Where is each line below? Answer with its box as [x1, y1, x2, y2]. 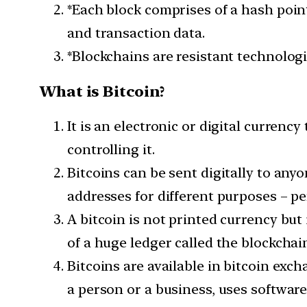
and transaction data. [67, 25, 205, 42]
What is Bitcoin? [40, 82, 169, 101]
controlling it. [67, 141, 155, 158]
